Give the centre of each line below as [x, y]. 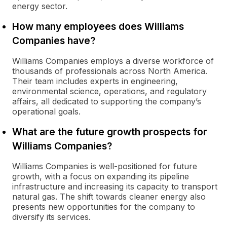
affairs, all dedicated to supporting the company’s [107, 101]
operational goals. [46, 111]
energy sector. [40, 6]
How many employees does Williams [98, 26]
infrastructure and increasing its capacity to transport [115, 186]
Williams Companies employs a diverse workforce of [113, 61]
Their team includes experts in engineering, [95, 81]
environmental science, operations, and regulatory [109, 91]
